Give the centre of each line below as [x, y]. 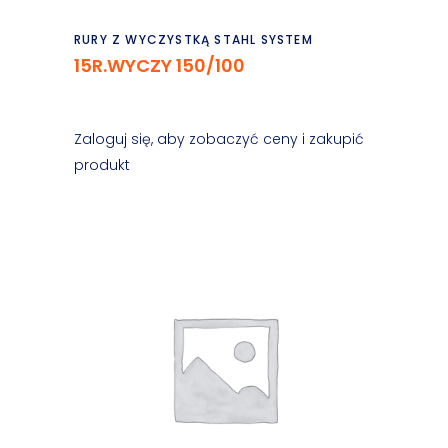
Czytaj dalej [225, 30]
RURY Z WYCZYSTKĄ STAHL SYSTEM [193, 39]
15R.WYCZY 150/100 [159, 65]
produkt [102, 165]
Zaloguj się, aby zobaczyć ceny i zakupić [219, 139]
